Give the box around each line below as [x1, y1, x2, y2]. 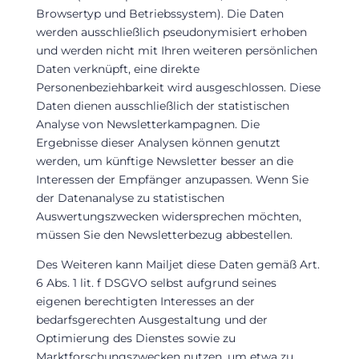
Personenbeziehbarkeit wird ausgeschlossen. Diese [35, 79, 321, 95]
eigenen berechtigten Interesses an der [35, 293, 255, 309]
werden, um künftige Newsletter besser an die [35, 153, 293, 168]
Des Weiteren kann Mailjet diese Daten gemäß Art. [35, 256, 320, 272]
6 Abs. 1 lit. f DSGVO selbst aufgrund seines [35, 275, 276, 290]
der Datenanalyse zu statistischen [35, 190, 224, 205]
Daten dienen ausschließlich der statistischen [35, 98, 289, 113]
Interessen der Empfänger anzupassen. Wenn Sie [35, 171, 309, 187]
